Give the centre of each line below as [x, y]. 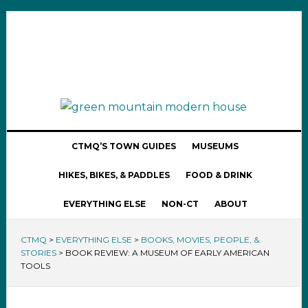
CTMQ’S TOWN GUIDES [124, 146]
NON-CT [180, 204]
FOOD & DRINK [219, 175]
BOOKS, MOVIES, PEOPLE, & [200, 240]
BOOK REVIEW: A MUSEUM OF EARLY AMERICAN [167, 253]
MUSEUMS [216, 146]
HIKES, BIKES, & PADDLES [114, 175]
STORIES [38, 253]
